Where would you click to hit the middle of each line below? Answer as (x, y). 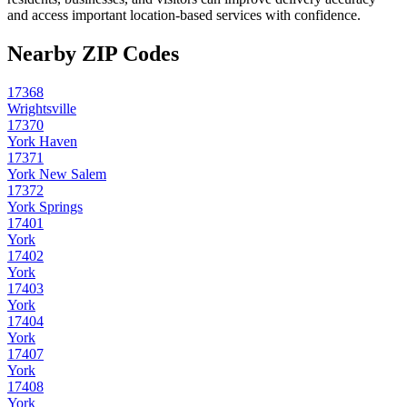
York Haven (42, 142)
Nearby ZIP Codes (93, 54)
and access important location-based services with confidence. (184, 15)
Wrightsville (42, 109)
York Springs (45, 207)
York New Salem (57, 174)
